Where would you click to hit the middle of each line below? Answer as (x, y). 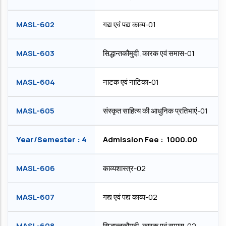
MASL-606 (36, 168)
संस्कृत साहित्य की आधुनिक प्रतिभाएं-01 (155, 111)
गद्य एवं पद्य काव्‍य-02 (130, 197)
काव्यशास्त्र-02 (124, 168)
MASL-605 (35, 111)
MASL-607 (35, 197)
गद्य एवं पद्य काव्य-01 (129, 24)
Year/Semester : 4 (51, 139)
